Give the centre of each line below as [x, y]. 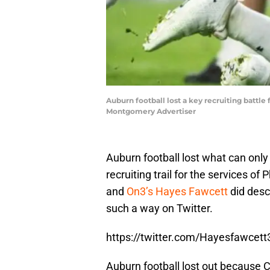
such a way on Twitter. [159, 209]
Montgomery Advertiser [151, 111]
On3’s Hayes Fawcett [177, 192]
